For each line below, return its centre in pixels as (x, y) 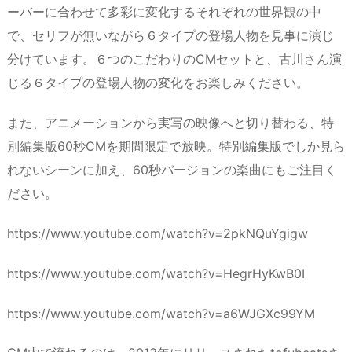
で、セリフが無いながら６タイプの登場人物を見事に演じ (170, 36)
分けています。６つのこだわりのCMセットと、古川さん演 (174, 59)
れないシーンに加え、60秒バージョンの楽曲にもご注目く (172, 170)
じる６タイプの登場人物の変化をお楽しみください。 (158, 83)
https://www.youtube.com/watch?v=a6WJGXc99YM (161, 313)
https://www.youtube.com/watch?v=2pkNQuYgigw (158, 233)
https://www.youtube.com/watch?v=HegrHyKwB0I (156, 273)
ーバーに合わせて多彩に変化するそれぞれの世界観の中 (164, 12)
